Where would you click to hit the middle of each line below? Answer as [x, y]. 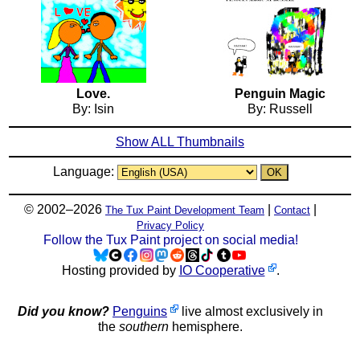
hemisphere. [206, 327]
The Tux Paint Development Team [185, 211]
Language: [85, 172]
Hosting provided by [120, 271]
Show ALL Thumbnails [180, 142]
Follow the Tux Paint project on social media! [170, 240]
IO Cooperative [222, 271]
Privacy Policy [170, 226]
